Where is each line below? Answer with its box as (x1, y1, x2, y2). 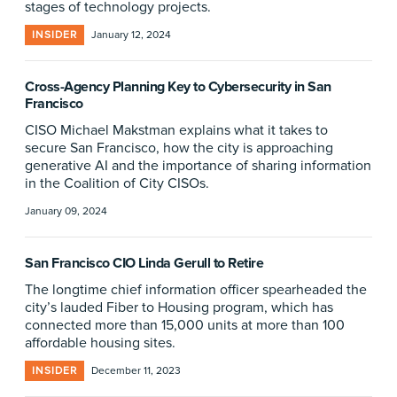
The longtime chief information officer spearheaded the (25, 281, 367, 299)
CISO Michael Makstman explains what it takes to (25, 121, 328, 139)
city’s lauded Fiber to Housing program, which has (25, 299, 333, 316)
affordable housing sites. (25, 334, 175, 352)
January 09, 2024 (25, 205, 107, 218)
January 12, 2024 (91, 28, 171, 42)
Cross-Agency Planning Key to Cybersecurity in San (25, 78, 331, 96)
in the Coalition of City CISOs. (25, 175, 209, 192)
